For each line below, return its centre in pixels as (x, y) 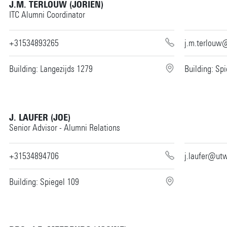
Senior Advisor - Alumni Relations (64, 127)
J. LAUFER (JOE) (40, 117)
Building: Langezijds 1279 (51, 69)
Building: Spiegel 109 (44, 182)
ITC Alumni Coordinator (47, 14)
